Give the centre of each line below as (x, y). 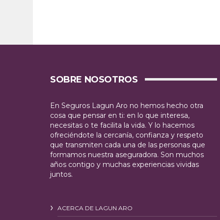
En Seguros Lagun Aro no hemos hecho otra (127, 106)
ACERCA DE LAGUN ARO (95, 208)
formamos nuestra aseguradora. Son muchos (127, 155)
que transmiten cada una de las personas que (128, 145)
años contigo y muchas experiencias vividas (124, 165)
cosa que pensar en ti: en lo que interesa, (120, 115)
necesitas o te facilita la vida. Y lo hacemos (122, 125)
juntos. (61, 174)
